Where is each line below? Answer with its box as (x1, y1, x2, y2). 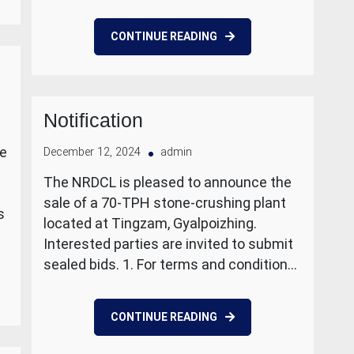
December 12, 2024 (43, 145, 141, 159)
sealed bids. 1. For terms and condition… (43, 256, 297, 273)
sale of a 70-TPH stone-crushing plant (43, 194, 286, 211)
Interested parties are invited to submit (43, 235, 293, 252)
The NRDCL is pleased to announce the (43, 174, 292, 190)
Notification (43, 109, 143, 131)
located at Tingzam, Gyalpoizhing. (43, 215, 257, 232)
